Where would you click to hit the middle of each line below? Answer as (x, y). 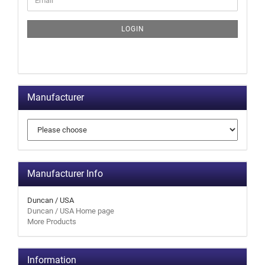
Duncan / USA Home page (71, 211)
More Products (52, 222)
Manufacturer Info (65, 174)
